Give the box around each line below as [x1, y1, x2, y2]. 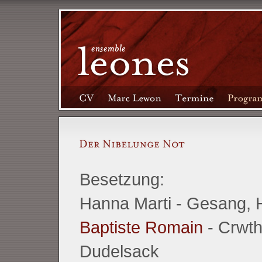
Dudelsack [79, 242, 159, 261]
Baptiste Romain [79, 218, 203, 237]
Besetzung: [79, 170, 164, 189]
